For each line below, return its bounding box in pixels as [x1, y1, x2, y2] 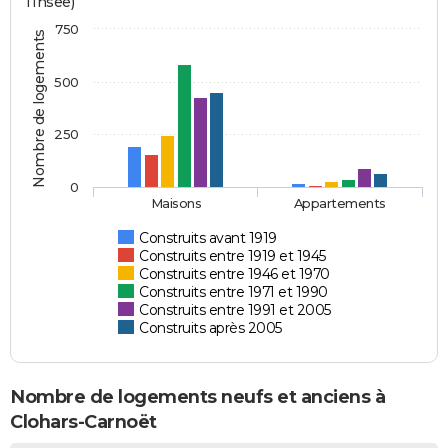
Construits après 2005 [139, 319, 282, 338]
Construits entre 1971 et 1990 [139, 283, 328, 302]
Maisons [150, 195, 202, 212]
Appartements [292, 195, 387, 212]
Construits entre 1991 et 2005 [139, 301, 331, 320]
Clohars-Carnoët [10, 411, 157, 434]
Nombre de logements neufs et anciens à [10, 386, 385, 409]
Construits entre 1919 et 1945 [139, 247, 326, 266]
